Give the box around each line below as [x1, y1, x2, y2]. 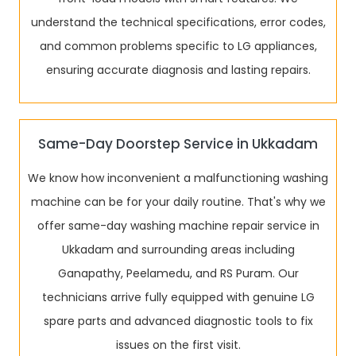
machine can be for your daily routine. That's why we [30, 194, 326, 210]
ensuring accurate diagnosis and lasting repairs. [45, 62, 311, 78]
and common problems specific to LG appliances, [39, 38, 317, 54]
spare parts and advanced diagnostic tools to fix [43, 313, 313, 329]
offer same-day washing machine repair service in [37, 218, 319, 234]
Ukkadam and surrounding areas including [61, 242, 295, 257]
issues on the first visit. [115, 337, 241, 353]
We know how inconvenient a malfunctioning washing [28, 170, 328, 186]
